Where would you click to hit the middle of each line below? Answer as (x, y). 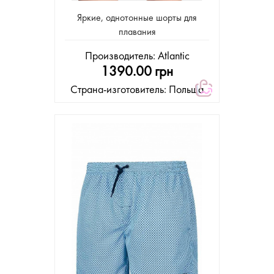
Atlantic (173, 57)
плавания (137, 33)
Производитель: (121, 57)
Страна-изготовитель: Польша (137, 91)
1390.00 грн (137, 72)
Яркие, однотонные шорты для (137, 19)
